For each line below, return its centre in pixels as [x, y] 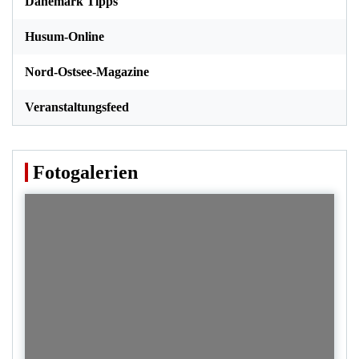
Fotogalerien [85, 172]
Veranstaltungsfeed [77, 107]
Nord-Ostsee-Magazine [87, 71]
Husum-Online [65, 36]
